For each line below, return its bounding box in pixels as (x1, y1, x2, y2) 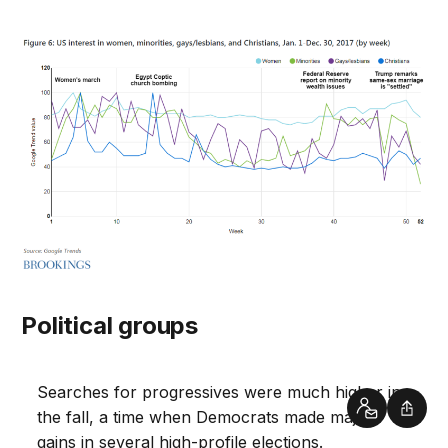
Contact (365, 406, 424, 426)
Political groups (37, 311, 199, 340)
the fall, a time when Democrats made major (37, 407, 374, 427)
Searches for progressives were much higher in (37, 382, 402, 402)
